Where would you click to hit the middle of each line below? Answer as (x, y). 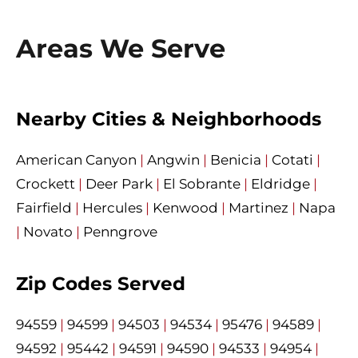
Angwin (173, 160)
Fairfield (44, 208)
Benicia (236, 160)
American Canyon (76, 160)
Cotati (292, 160)
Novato (48, 232)
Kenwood (185, 208)
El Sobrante (202, 184)
